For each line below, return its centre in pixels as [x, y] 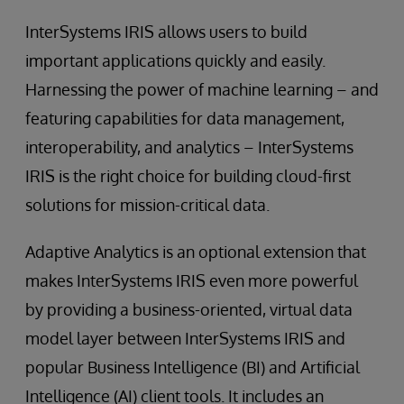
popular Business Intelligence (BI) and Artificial [193, 367]
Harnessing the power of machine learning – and [202, 90]
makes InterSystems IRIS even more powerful [192, 281]
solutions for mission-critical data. [147, 205]
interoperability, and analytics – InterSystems [189, 147]
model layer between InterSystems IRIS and [185, 339]
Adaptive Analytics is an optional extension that [196, 252]
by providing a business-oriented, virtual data [189, 310]
